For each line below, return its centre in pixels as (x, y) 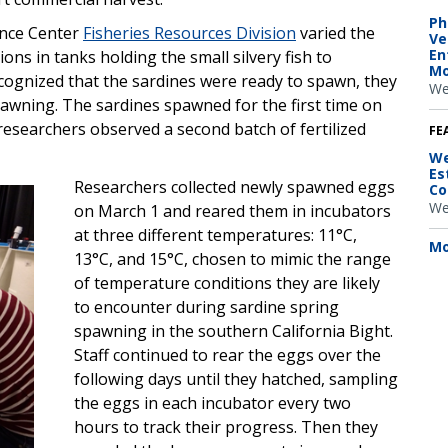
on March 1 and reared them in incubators (232, 210)
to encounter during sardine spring (206, 306)
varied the (335, 32)
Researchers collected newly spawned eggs (234, 186)
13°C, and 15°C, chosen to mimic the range (232, 258)
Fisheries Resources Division (189, 32)
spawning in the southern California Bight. (233, 330)
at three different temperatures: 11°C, (215, 234)
